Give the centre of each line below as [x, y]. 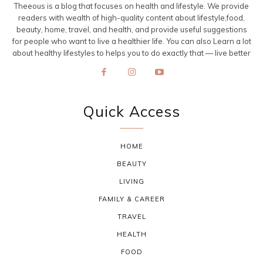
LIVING [131, 182]
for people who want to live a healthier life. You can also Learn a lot [131, 41]
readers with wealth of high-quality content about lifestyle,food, [131, 17]
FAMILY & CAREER [131, 199]
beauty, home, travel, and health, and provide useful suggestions [131, 29]
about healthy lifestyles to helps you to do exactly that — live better [131, 53]
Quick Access [131, 112]
